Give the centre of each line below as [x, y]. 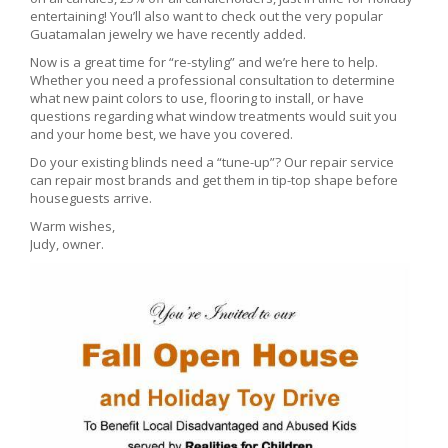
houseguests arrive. [91, 198]
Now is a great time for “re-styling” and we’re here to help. [204, 62]
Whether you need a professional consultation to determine [212, 80]
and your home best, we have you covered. [161, 134]
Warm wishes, [72, 226]
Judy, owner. [67, 244]
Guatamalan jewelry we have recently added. [168, 34]
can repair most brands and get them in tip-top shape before [214, 180]
